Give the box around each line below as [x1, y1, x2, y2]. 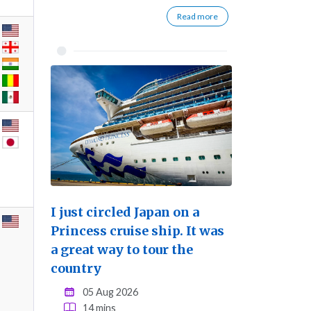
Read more [177, 11, 218, 22]
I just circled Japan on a [51, 204, 199, 221]
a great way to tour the [51, 242, 193, 258]
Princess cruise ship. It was [51, 223, 224, 239]
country [51, 260, 101, 277]
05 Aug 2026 [83, 286, 139, 299]
